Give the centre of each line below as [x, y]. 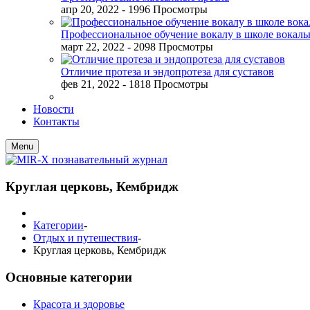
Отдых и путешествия [85, 238]
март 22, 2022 [93, 47]
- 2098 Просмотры [170, 47]
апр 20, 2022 [90, 9]
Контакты [56, 121]
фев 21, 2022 [90, 84]
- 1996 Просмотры [165, 9]
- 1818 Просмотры [165, 84]
